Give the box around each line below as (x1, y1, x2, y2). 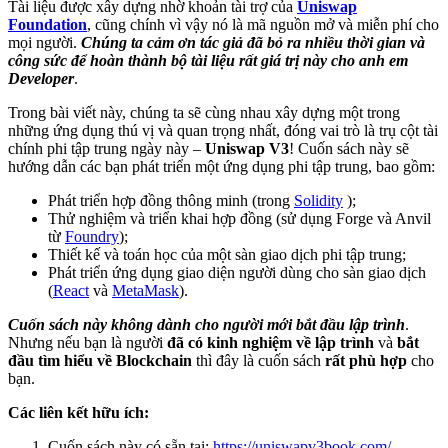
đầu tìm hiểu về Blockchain (8, 352, 192, 370)
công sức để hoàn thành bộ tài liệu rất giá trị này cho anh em (8, 52, 408, 70)
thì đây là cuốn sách (192, 352, 325, 370)
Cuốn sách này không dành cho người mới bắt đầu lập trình (8, 316, 405, 334)
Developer (8, 70, 74, 88)
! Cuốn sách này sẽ (289, 140, 409, 158)
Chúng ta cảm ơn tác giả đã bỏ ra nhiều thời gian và (81, 34, 425, 52)
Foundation (8, 16, 87, 34)
